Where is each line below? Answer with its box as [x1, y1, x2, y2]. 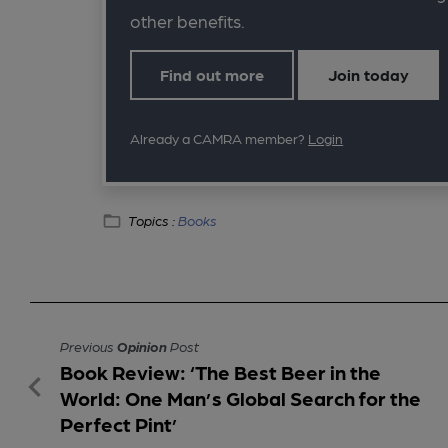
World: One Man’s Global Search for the [60, 386, 421, 411]
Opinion [117, 338, 167, 355]
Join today [328, 65, 410, 85]
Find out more [160, 65, 265, 85]
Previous [60, 338, 117, 355]
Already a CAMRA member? [130, 130, 309, 147]
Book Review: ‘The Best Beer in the [60, 360, 381, 385]
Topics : [128, 211, 179, 228]
